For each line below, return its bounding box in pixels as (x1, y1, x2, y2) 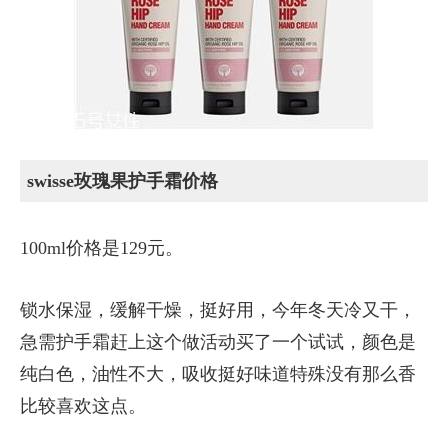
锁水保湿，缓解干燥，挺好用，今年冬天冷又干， (20, 300, 416, 320)
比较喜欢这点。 (20, 396, 146, 416)
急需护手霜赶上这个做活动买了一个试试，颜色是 (20, 332, 416, 352)
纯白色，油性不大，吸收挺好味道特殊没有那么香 (20, 364, 416, 384)
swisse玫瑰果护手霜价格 (27, 171, 219, 191)
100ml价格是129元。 (20, 238, 183, 258)
